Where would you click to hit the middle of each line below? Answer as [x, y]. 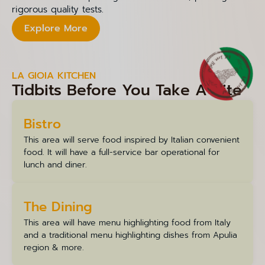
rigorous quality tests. [58, 9]
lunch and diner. [55, 164]
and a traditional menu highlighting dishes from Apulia [130, 235]
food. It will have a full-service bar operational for [122, 152]
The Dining [58, 206]
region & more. [54, 247]
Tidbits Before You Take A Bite [127, 90]
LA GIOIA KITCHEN [54, 75]
